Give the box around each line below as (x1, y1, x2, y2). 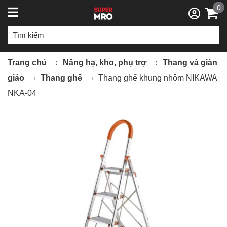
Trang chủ (8, 58, 47, 67)
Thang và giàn (163, 58, 217, 67)
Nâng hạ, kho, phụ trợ (63, 58, 146, 67)
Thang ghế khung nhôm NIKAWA (98, 73, 217, 82)
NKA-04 (8, 89, 36, 97)
